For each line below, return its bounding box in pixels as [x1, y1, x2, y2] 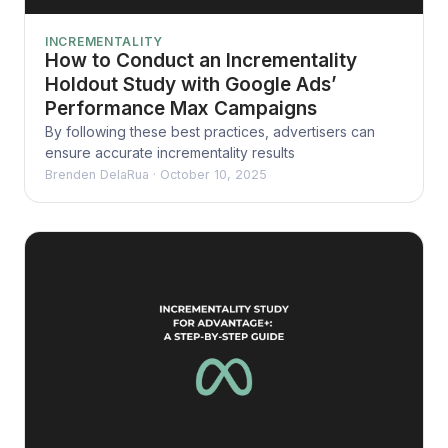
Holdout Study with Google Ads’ [45, 73, 337, 97]
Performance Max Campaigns [45, 97, 317, 121]
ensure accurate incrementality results [45, 144, 295, 162]
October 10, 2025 [160, 167, 267, 183]
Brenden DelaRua [45, 167, 149, 183]
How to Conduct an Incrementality [45, 49, 357, 73]
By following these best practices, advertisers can [45, 123, 375, 141]
